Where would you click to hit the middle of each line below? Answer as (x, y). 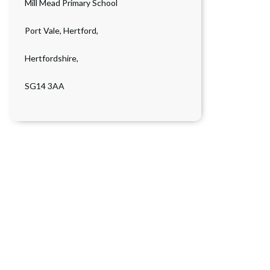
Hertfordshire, (52, 58)
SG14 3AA (45, 86)
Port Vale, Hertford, (61, 30)
